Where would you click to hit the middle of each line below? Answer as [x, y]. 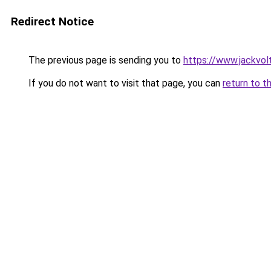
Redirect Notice [52, 21]
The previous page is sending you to [105, 60]
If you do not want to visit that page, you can [124, 83]
